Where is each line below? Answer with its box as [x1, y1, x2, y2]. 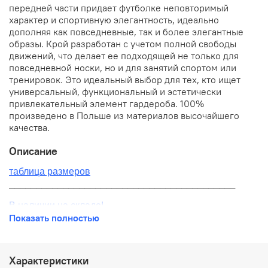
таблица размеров [9, 166, 90, 176]
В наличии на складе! [9, 200, 103, 211]
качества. [9, 121, 50, 133]
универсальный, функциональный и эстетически [9, 85, 221, 98]
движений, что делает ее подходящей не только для [9, 49, 239, 62]
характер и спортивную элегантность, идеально [9, 13, 219, 26]
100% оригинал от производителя [9, 222, 159, 233]
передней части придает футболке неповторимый [9, 1, 229, 14]
